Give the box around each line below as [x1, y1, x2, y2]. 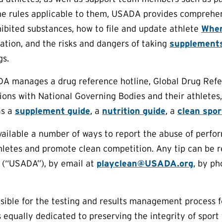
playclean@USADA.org [97, 158, 193, 169]
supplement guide [15, 106, 90, 116]
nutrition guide [102, 106, 166, 116]
